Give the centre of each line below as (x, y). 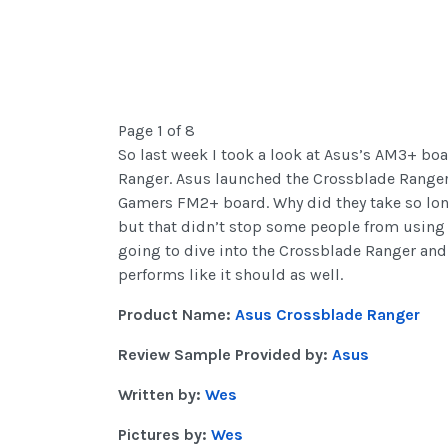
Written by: (161, 395)
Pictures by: (164, 435)
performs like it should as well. (230, 275)
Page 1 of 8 (156, 131)
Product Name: (176, 315)
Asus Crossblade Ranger (327, 315)
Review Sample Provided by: (225, 355)
